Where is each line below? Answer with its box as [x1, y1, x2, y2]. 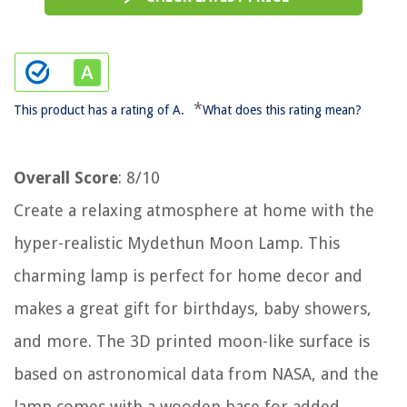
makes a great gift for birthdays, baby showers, [14, 299, 372, 318]
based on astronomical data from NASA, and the [14, 364, 379, 383]
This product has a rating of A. [14, 103, 184, 117]
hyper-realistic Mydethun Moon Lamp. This [14, 233, 340, 253]
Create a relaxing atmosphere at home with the [14, 201, 374, 220]
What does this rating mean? [203, 103, 362, 117]
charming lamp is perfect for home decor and [14, 266, 362, 285]
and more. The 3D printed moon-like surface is [14, 332, 370, 351]
